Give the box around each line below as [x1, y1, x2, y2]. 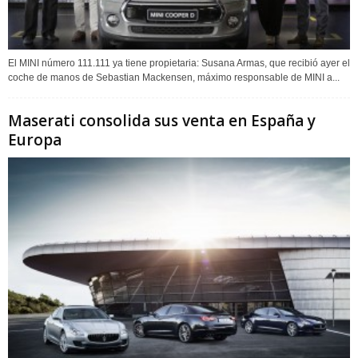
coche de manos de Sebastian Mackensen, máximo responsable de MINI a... [8, 71, 340, 83]
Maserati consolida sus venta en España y [8, 109, 316, 131]
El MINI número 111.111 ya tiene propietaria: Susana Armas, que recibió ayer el [8, 57, 350, 69]
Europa [8, 129, 62, 150]
